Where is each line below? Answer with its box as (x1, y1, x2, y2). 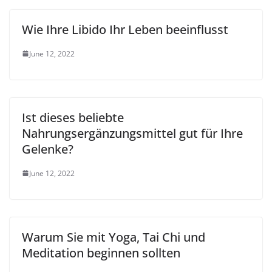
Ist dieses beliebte (22, 109, 124, 126)
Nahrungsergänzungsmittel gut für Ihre (22, 124, 243, 141)
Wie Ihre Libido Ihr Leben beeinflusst (22, 21, 228, 38)
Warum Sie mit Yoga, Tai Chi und (22, 228, 205, 245)
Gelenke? (22, 140, 73, 157)
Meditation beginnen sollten (22, 244, 180, 261)
